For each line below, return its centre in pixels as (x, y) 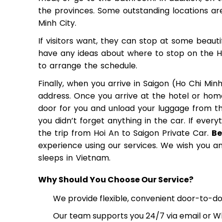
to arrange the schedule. (88, 66)
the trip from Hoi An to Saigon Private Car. (125, 133)
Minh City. (57, 23)
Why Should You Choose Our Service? (116, 179)
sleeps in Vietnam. (74, 158)
